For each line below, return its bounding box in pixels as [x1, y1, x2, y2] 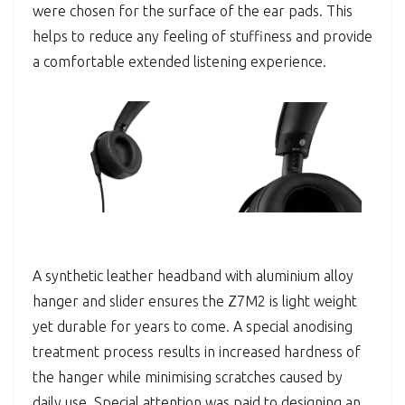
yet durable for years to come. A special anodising [33, 318, 353, 335]
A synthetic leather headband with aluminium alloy [33, 268, 353, 285]
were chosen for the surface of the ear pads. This [33, 3, 353, 20]
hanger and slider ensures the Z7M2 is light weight [33, 293, 357, 310]
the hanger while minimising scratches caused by [33, 369, 343, 386]
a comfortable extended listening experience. [33, 53, 326, 71]
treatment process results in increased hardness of [33, 344, 361, 361]
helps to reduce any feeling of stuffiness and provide [33, 28, 372, 45]
